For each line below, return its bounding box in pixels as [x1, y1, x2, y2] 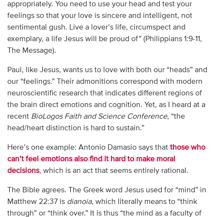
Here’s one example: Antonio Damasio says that [7, 144, 170, 152]
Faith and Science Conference [64, 113, 167, 121]
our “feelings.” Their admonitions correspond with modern [7, 78, 202, 86]
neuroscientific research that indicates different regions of [7, 90, 202, 98]
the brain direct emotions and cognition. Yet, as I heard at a [7, 101, 205, 109]
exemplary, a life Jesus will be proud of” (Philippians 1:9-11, [7, 35, 202, 44]
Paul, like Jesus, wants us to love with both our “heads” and [7, 66, 207, 75]
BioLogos [31, 113, 62, 121]
